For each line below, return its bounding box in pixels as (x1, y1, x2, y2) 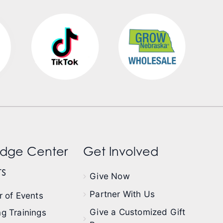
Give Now (90, 171, 130, 181)
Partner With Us (90, 189, 155, 199)
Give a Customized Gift (90, 207, 186, 217)
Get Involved (83, 144, 158, 159)
